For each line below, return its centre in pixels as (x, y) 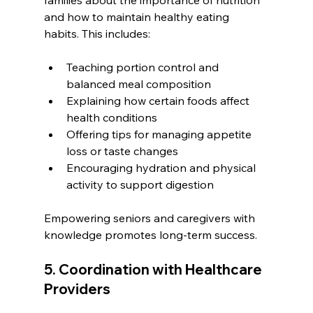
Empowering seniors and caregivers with (151, 218)
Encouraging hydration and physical (162, 167)
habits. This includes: (97, 33)
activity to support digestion (140, 184)
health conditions (111, 117)
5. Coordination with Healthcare (154, 269)
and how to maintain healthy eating (138, 16)
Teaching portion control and (144, 67)
